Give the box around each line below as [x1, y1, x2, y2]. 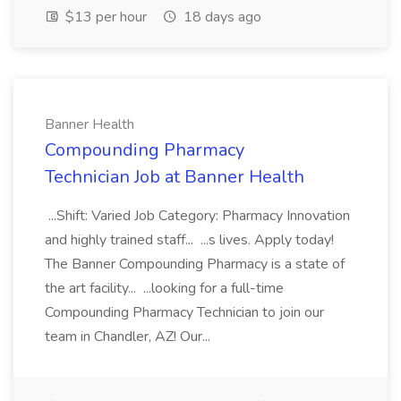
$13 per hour [62, 7, 147, 27]
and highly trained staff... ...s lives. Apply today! [45, 230, 334, 250]
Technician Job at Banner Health [45, 165, 304, 189]
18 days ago [180, 7, 261, 27]
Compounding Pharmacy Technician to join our [45, 303, 324, 322]
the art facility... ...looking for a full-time [45, 278, 284, 298]
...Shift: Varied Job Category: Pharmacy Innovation [45, 206, 350, 226]
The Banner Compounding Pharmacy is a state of [45, 254, 345, 274]
